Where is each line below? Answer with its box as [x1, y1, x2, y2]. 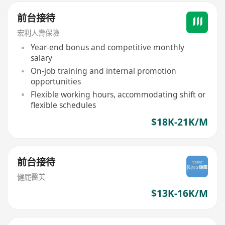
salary [30, 52, 52, 64]
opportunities [30, 76, 81, 87]
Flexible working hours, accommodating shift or [30, 88, 205, 100]
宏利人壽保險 [17, 28, 60, 38]
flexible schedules [30, 99, 96, 110]
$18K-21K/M [151, 115, 208, 129]
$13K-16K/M [151, 186, 208, 200]
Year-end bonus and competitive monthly [30, 42, 184, 53]
